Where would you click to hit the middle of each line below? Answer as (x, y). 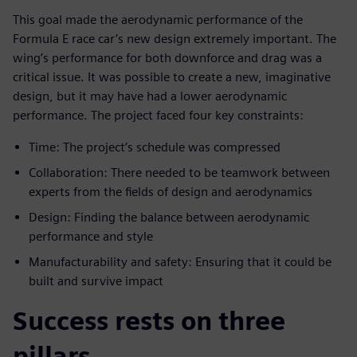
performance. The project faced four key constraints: (158, 116)
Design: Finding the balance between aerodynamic (169, 218)
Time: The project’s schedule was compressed (155, 147)
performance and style (91, 237)
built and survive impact (96, 281)
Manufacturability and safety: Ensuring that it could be (180, 262)
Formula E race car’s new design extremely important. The (175, 39)
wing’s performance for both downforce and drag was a (167, 58)
